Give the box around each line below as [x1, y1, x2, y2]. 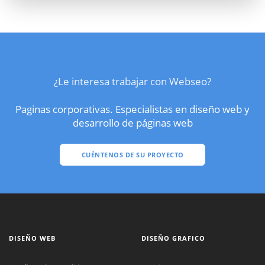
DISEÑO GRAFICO [141, 233, 205, 243]
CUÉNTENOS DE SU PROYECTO [81, 150, 184, 159]
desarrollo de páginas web [72, 115, 193, 130]
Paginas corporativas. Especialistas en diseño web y [15, 102, 250, 117]
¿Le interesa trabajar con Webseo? [54, 74, 211, 89]
